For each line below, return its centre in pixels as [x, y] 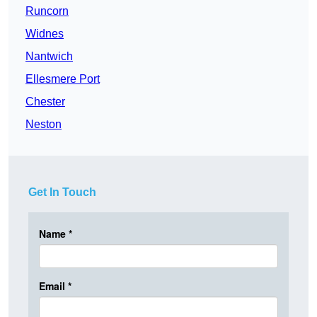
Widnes [45, 34]
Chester [45, 102]
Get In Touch [62, 192]
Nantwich [49, 57]
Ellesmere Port [63, 79]
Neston [44, 125]
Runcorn [47, 11]
